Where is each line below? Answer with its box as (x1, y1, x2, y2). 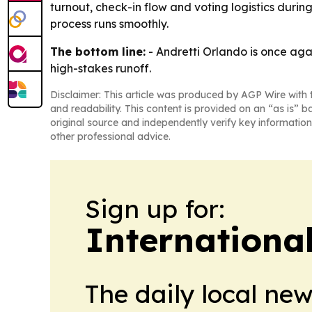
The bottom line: (50, 45, 146, 59)
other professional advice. (50, 130, 171, 143)
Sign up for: (85, 193, 225, 225)
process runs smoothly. (50, 17, 169, 31)
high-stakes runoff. (50, 61, 151, 76)
